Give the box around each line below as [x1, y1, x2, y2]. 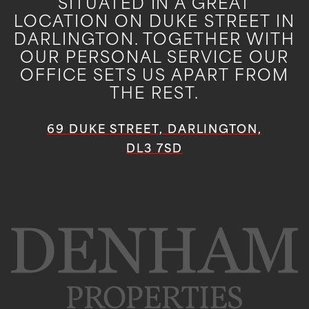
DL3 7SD [126, 143, 183, 155]
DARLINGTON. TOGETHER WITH [13, 32, 296, 49]
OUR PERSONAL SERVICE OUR [19, 50, 290, 67]
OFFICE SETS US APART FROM [19, 68, 290, 85]
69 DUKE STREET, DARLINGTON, [47, 124, 262, 136]
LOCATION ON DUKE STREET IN [14, 14, 295, 31]
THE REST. [110, 86, 199, 103]
